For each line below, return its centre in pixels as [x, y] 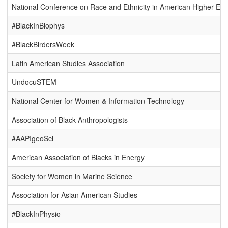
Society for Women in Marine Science [72, 176]
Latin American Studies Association [68, 63]
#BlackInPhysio [36, 214]
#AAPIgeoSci [33, 139]
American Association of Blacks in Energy [78, 158]
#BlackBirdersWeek [43, 45]
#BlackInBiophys [38, 26]
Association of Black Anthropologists [70, 120]
